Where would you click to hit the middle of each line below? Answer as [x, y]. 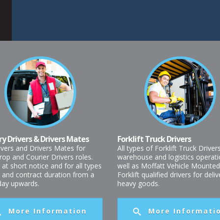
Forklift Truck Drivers [154, 139]
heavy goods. [138, 183]
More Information [48, 211]
